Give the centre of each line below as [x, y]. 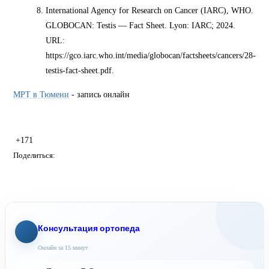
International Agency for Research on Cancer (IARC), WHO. [150, 11]
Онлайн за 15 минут [63, 247]
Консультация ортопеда [89, 228]
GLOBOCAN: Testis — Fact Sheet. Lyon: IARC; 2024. [141, 26]
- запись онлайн [99, 94]
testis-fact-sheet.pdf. [80, 71]
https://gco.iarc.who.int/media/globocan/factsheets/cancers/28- [151, 56]
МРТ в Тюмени [41, 94]
